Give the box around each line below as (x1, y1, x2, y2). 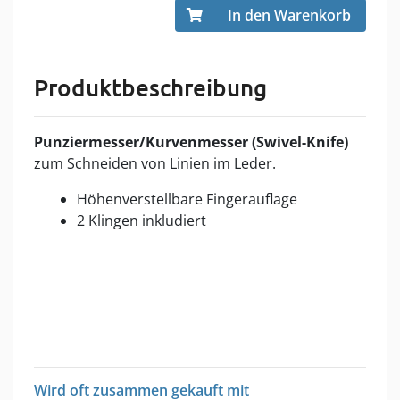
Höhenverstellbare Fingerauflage (77, 188, 297, 209)
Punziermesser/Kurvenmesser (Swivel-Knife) (34, 131, 348, 152)
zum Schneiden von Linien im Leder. (34, 153, 276, 173)
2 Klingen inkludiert (77, 210, 206, 230)
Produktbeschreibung (34, 74, 267, 101)
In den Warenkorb (228, 4, 351, 25)
